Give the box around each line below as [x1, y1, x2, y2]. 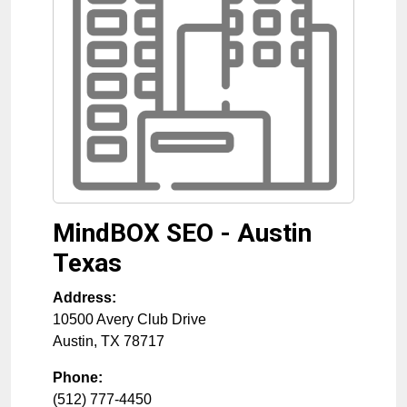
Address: [53, 290, 116, 305]
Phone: [53, 370, 103, 385]
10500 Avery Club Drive [53, 312, 206, 327]
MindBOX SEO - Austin [53, 218, 312, 248]
